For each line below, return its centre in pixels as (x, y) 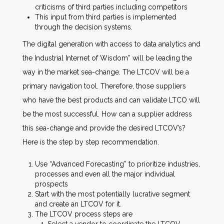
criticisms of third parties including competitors (111, 7)
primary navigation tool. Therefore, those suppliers (104, 86)
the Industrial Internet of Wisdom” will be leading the (107, 58)
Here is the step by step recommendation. (91, 142)
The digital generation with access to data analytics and (111, 44)
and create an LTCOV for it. (78, 204)
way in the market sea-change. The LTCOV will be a (106, 72)
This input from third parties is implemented (106, 17)
